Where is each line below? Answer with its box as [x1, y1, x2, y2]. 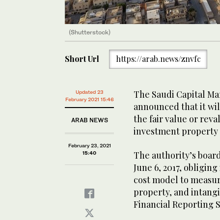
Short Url [65, 54, 99, 64]
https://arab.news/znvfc [115, 54, 201, 64]
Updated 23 [75, 89, 104, 95]
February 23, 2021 [68, 142, 111, 148]
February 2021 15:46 [65, 96, 114, 102]
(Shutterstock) [69, 28, 110, 36]
